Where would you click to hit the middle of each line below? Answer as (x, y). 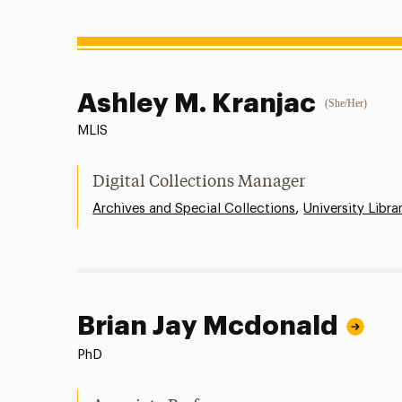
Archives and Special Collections (194, 209)
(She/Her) (346, 103)
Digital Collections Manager (199, 182)
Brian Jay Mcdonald (208, 326)
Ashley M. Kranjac (197, 103)
